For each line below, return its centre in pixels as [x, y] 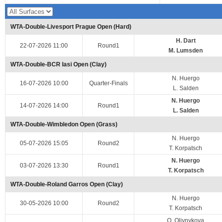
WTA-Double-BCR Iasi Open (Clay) [58, 64]
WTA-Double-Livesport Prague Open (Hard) [71, 27]
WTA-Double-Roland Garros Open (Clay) [67, 184]
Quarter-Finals [108, 83]
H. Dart [186, 41]
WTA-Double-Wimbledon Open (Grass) [64, 124]
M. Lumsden [186, 51]
